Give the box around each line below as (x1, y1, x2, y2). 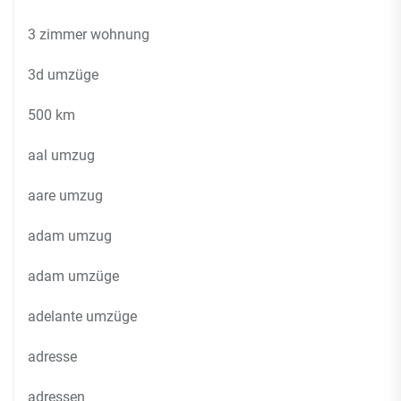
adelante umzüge (28, 308, 137, 325)
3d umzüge (28, 66, 98, 83)
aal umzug (28, 147, 95, 164)
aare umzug (28, 187, 103, 204)
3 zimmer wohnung (28, 26, 149, 43)
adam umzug (28, 227, 112, 244)
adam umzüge (28, 268, 119, 285)
